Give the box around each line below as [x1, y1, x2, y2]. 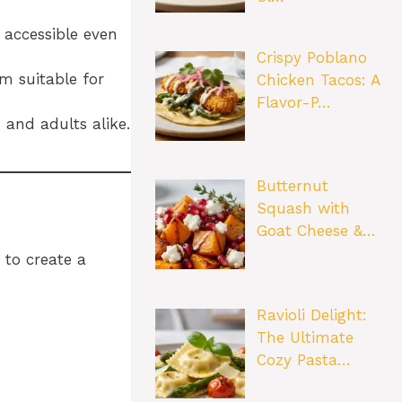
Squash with [256, 199, 350, 218]
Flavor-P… [256, 93, 331, 112]
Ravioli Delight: [256, 305, 367, 324]
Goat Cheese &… [256, 222, 376, 240]
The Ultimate [256, 328, 354, 346]
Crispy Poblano [256, 48, 367, 67]
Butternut [256, 177, 328, 196]
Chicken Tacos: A [256, 71, 380, 90]
